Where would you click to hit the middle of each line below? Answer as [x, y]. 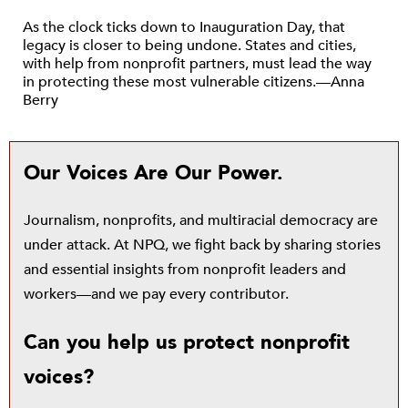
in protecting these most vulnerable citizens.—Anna [194, 82]
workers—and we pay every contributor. [156, 294]
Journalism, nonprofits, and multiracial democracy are [201, 220]
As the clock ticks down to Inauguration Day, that [184, 27]
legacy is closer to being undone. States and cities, [189, 46]
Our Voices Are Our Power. [153, 173]
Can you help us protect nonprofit [187, 342]
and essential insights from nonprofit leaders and [185, 270]
